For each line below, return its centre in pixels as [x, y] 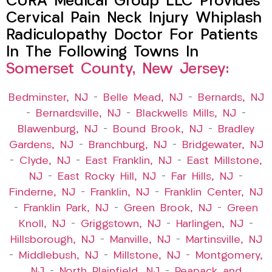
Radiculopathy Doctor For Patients [132, 36]
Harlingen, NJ [210, 225]
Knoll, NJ [42, 225]
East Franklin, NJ [129, 161]
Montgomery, [229, 256]
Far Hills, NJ [202, 177]
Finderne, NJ [42, 193]
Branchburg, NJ [127, 146]
